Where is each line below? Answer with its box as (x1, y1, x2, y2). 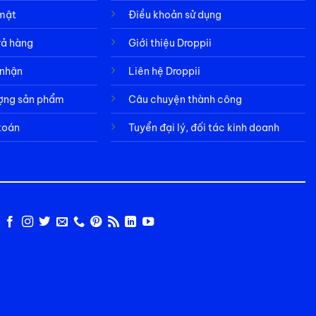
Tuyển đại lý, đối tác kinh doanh (128, 121, 280, 134)
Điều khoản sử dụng (128, 8, 222, 21)
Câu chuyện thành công (128, 92, 243, 106)
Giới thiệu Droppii (128, 36, 212, 49)
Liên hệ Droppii (128, 64, 201, 78)
